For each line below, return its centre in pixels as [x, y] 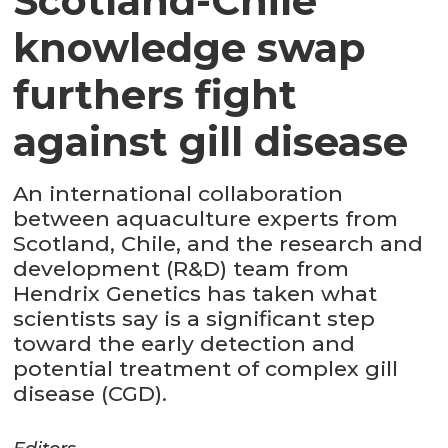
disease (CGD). [90, 394]
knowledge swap [190, 48]
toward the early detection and [184, 344]
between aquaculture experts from [206, 219]
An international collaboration [178, 194]
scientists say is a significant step [194, 319]
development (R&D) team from [181, 269]
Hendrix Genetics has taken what [195, 294]
